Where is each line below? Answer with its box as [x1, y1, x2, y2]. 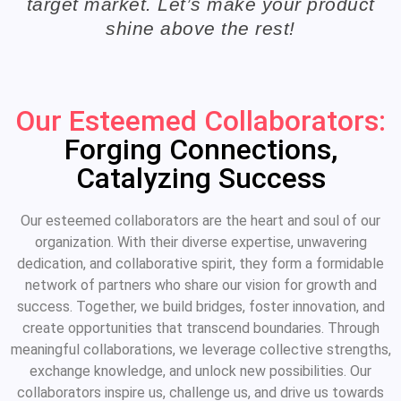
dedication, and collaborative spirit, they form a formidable [17, 255, 384, 273]
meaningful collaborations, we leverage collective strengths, [10, 341, 391, 359]
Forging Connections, [64, 132, 337, 167]
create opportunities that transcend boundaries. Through [21, 320, 380, 337]
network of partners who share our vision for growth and [24, 277, 377, 294]
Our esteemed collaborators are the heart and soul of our [21, 212, 380, 230]
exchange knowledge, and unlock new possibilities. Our [30, 363, 371, 380]
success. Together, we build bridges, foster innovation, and [16, 298, 385, 316]
